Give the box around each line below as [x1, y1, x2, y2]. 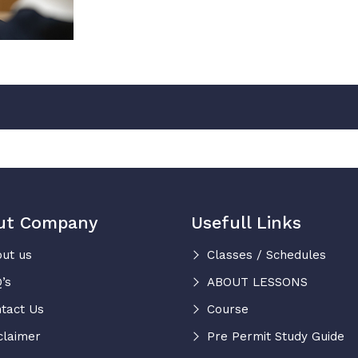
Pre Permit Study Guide [207, 328, 344, 344]
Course [207, 301, 249, 316]
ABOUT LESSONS [207, 274, 308, 289]
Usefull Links [191, 212, 301, 233]
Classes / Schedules [207, 247, 326, 262]
